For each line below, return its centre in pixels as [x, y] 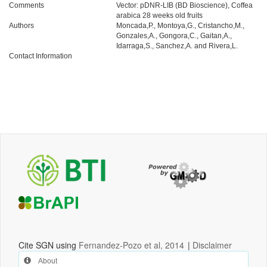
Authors [21, 26]
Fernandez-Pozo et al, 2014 [131, 245]
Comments [27, 5]
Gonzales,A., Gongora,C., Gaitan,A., [174, 36]
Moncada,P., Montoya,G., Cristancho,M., [180, 26]
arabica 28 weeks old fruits [159, 15]
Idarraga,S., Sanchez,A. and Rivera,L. [177, 46]
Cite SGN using [49, 245]
